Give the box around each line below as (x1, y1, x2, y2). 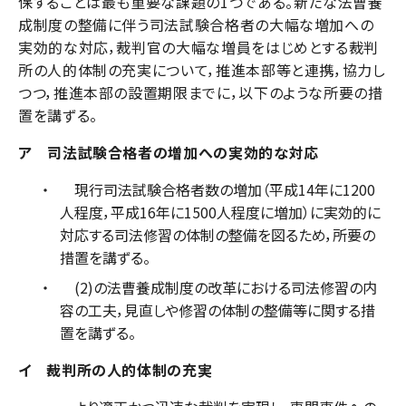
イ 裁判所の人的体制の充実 (18, 358, 213, 381)
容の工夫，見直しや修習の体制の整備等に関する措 (60, 298, 375, 321)
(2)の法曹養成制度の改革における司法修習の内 (60, 275, 377, 298)
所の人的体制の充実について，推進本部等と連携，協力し (18, 58, 386, 81)
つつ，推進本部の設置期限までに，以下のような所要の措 (18, 81, 383, 103)
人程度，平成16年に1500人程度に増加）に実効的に (60, 200, 381, 223)
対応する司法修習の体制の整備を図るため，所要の (60, 223, 375, 246)
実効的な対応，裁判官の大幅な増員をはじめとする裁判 (18, 35, 379, 58)
